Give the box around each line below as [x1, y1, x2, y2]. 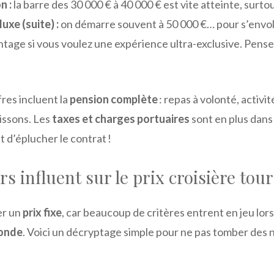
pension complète [70, 92, 158, 106]
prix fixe [23, 205, 62, 219]
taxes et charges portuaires [52, 111, 190, 125]
